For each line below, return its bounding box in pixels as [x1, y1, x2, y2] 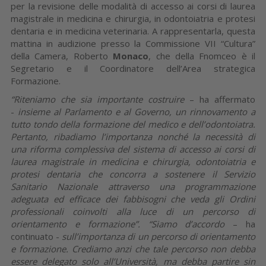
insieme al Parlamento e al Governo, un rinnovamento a [18, 105, 255, 118]
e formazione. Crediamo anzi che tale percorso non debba [11, 242, 255, 255]
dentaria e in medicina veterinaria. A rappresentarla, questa [11, 24, 255, 37]
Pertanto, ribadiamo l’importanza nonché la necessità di [11, 130, 255, 142]
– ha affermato [184, 93, 255, 105]
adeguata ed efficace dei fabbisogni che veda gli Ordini [11, 192, 255, 205]
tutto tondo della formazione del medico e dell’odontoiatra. [11, 118, 255, 130]
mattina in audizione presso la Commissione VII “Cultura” [11, 37, 255, 49]
